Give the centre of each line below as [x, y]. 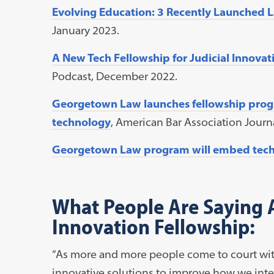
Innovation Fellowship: [153, 226]
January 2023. [85, 30]
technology [81, 122]
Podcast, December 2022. [114, 76]
